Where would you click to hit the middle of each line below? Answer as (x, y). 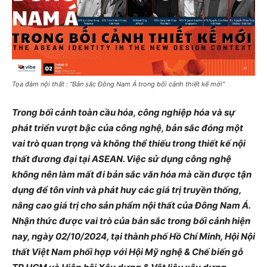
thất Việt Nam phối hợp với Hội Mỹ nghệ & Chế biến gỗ (128, 252)
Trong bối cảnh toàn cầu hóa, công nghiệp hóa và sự (124, 112)
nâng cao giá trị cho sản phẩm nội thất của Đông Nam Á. (131, 205)
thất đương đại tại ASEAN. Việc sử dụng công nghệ (122, 159)
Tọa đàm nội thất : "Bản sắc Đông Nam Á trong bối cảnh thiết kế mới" (118, 84)
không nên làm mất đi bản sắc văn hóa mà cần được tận (132, 174)
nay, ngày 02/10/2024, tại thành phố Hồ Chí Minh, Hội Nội (133, 236)
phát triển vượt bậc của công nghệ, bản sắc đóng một (128, 128)
